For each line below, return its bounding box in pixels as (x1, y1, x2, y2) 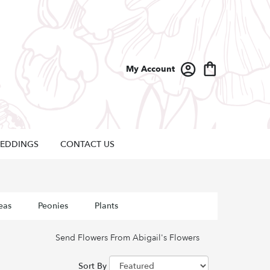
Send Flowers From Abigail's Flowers (55, 232, 199, 244)
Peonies (37, 200, 68, 212)
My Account (126, 63, 175, 75)
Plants (94, 200, 118, 212)
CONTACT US (60, 139, 115, 151)
